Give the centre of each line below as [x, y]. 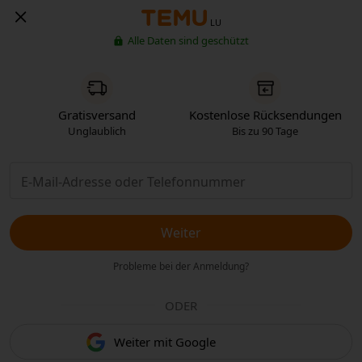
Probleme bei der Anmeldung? [181, 266]
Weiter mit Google [164, 341]
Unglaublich [97, 131]
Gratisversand [97, 115]
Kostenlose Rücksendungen [265, 115]
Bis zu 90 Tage [265, 131]
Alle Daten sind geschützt [188, 40]
